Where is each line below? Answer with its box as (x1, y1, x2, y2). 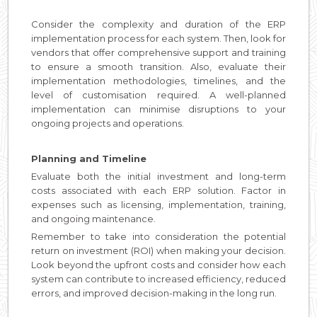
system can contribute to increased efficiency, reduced (31, 272, 286, 284)
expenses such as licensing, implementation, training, (31, 198, 286, 210)
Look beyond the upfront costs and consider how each (31, 258, 286, 270)
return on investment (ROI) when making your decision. (31, 244, 286, 256)
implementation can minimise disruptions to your (31, 103, 286, 115)
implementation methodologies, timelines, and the (31, 74, 286, 86)
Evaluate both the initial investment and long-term (31, 170, 286, 182)
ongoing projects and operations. (31, 117, 184, 129)
